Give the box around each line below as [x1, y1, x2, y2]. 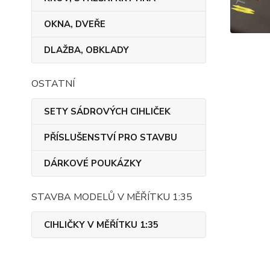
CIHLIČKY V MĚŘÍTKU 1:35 [44, 219, 159, 231]
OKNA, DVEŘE [44, 18, 105, 30]
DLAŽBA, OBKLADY [44, 44, 129, 56]
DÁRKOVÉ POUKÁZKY [44, 157, 142, 169]
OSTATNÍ [31, 77, 75, 90]
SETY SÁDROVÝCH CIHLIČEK [44, 105, 171, 118]
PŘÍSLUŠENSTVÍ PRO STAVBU [44, 131, 177, 143]
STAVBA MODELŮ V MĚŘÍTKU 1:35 [31, 190, 192, 204]
